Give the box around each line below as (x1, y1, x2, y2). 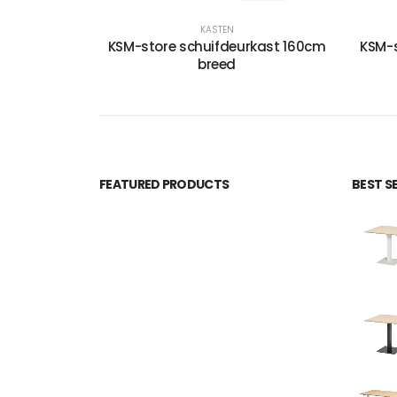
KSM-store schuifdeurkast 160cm (107, 37, 326, 57)
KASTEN (199, 23, 234, 37)
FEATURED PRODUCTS (99, 175, 230, 194)
